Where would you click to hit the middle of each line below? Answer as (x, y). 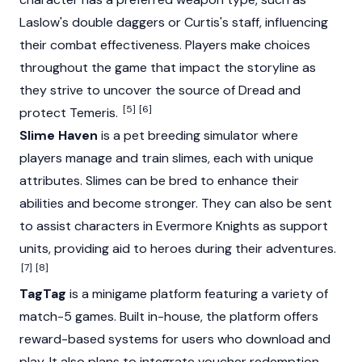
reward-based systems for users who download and (175, 339)
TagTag (43, 294)
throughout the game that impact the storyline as (168, 68)
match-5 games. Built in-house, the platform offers (169, 317)
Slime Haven (59, 136)
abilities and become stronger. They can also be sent (176, 204)
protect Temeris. (70, 113)
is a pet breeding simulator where (198, 136)
